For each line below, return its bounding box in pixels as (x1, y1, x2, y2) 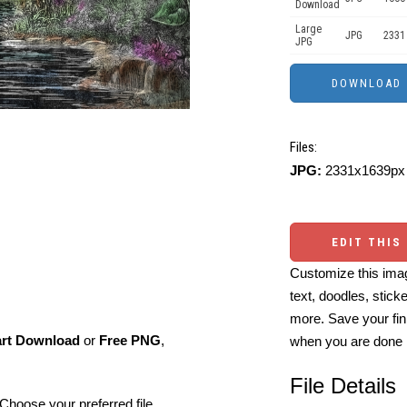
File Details (290, 373, 396, 398)
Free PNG (99, 333, 161, 349)
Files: (290, 139, 317, 155)
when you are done (290, 333, 402, 349)
